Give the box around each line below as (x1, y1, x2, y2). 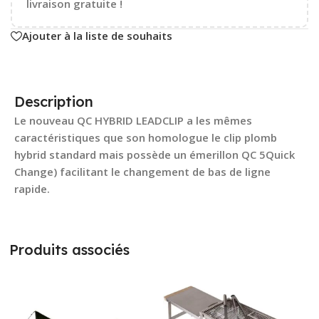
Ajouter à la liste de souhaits (22, 28, 172, 43)
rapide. (14, 181, 50, 196)
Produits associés (9, 240, 130, 258)
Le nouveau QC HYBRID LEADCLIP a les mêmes (14, 113, 252, 127)
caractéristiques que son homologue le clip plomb (14, 130, 277, 145)
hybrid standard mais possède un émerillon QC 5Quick (14, 147, 295, 162)
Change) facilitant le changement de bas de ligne (14, 164, 271, 179)
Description (14, 92, 93, 110)
